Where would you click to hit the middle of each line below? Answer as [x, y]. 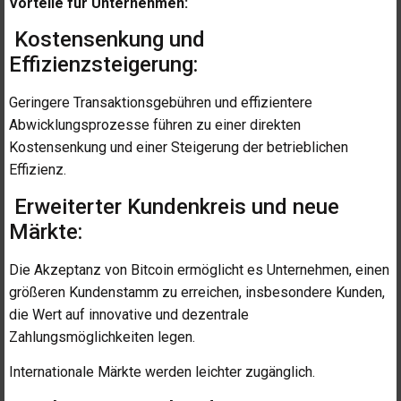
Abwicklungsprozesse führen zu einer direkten [155, 125]
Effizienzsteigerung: [103, 65]
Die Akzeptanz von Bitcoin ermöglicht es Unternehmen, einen [199, 269]
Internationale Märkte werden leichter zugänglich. [162, 372]
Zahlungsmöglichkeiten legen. [102, 337]
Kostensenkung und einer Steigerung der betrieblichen [179, 148]
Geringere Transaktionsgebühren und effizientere [161, 103]
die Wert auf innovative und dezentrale [129, 314]
